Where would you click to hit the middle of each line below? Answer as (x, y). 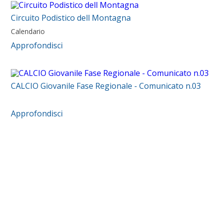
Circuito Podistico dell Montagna (71, 18)
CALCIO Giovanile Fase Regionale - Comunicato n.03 (106, 86)
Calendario (28, 31)
